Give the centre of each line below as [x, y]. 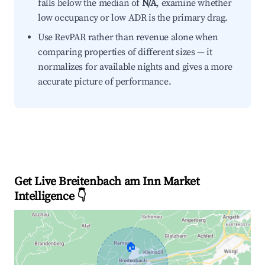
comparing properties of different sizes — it [125, 52]
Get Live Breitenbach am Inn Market [107, 182]
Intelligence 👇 [50, 197]
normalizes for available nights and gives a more [135, 67]
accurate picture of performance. [105, 82]
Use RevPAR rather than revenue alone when [128, 37]
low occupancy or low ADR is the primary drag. [133, 18]
